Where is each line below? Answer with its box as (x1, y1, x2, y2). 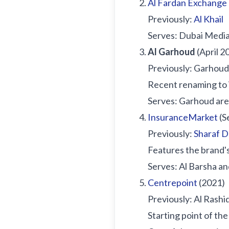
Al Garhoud (148, 46, 195, 57)
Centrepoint (148, 177, 197, 188)
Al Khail (194, 13, 223, 25)
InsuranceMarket (148, 111, 218, 123)
